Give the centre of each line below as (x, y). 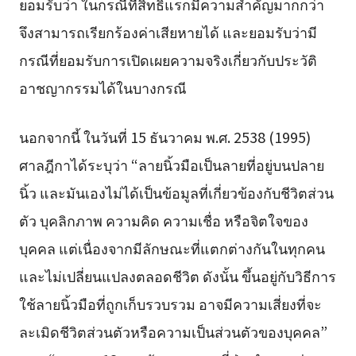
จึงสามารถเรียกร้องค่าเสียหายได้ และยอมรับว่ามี (168, 32)
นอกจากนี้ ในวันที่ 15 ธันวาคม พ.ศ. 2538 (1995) (164, 136)
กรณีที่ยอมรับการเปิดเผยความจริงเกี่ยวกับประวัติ (168, 60)
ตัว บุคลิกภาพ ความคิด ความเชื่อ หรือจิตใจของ (163, 220)
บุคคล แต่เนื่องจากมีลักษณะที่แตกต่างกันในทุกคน (172, 248)
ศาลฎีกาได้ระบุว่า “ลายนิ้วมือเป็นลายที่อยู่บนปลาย (171, 164)
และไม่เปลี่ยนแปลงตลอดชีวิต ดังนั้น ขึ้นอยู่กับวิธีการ (177, 275)
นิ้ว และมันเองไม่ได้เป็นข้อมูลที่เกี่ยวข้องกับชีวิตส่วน (176, 192)
